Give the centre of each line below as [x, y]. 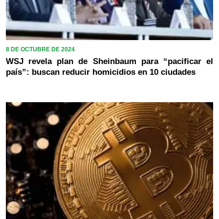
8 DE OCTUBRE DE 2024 [40, 49]
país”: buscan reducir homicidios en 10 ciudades [101, 72]
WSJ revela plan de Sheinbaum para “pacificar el [109, 61]
